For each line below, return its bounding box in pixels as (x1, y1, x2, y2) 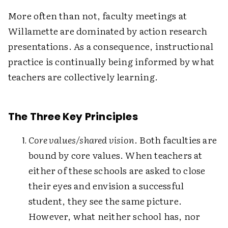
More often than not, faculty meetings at (8, 9, 187, 22)
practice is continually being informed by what (8, 54, 215, 68)
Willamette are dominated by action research (8, 24, 208, 38)
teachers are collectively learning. (8, 70, 158, 83)
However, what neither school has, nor (28, 209, 201, 223)
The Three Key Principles (8, 109, 138, 124)
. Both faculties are (134, 133, 217, 147)
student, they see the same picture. (28, 194, 182, 208)
